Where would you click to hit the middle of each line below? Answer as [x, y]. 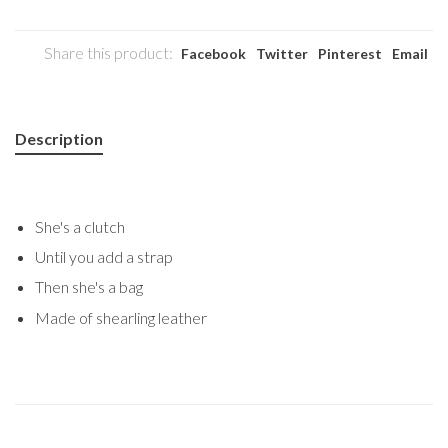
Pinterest [350, 53]
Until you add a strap [104, 256]
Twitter [282, 53]
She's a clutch [80, 226]
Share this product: [108, 52]
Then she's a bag [90, 287]
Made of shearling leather [121, 317]
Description [59, 138]
